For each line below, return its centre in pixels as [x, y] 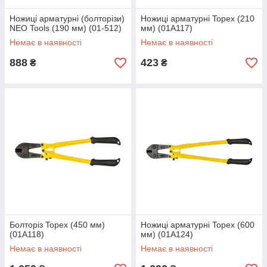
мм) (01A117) [167, 28]
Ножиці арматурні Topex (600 [198, 225]
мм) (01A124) [167, 234]
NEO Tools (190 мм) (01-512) [66, 28]
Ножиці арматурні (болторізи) [67, 18]
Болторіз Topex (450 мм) [57, 225]
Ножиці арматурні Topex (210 [198, 18]
